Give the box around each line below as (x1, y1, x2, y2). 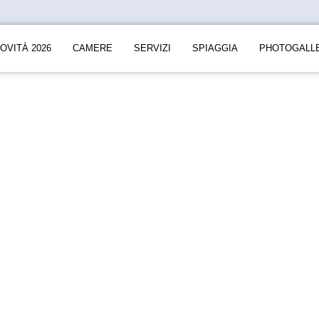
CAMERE (73, 43, 113, 53)
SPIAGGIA (192, 43, 238, 53)
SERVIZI (134, 43, 171, 53)
